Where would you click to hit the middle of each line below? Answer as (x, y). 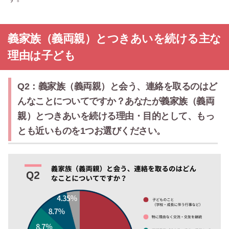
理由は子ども (41, 56)
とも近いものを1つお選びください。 (91, 131)
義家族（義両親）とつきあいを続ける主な (114, 39)
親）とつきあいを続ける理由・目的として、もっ (116, 116)
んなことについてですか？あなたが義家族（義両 (116, 101)
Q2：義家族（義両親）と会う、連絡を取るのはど (117, 87)
